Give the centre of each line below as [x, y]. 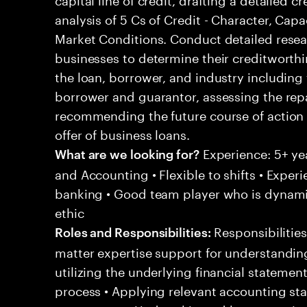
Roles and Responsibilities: [133, 231]
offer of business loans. [122, 133]
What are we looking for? [127, 153]
